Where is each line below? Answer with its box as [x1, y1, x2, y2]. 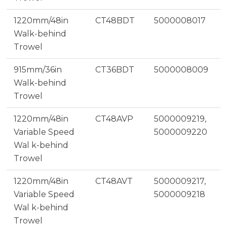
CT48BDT [95, 15, 135, 25]
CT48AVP [95, 113, 133, 124]
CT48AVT [95, 176, 133, 186]
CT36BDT [95, 64, 134, 74]
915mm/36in [13, 64, 62, 74]
